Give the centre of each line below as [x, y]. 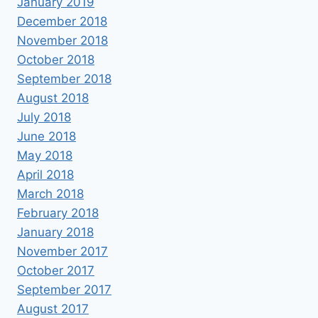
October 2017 [56, 270]
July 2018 [44, 117]
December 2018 [62, 21]
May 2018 [45, 155]
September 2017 [64, 289]
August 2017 [53, 308]
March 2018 [50, 193]
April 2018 [45, 174]
